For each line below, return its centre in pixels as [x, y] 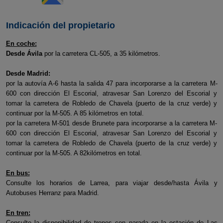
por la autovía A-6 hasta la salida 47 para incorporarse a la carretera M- [111, 83]
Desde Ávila [24, 54]
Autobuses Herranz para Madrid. [52, 193]
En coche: [21, 44]
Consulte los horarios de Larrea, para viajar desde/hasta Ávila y [111, 183]
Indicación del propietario [60, 25]
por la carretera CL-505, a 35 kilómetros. [101, 54]
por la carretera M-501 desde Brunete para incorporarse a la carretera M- [111, 123]
